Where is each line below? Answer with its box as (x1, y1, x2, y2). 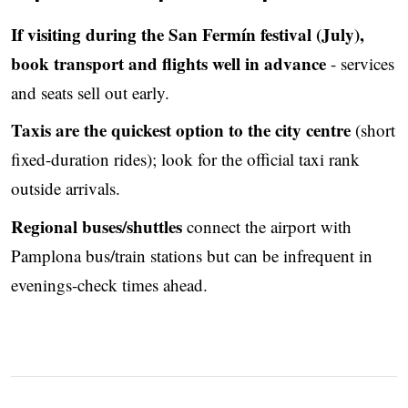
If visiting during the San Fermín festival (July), (11, 21, 364, 46)
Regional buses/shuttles (11, 213, 182, 239)
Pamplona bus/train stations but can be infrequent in (11, 243, 372, 267)
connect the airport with (182, 214, 352, 238)
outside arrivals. (11, 177, 120, 200)
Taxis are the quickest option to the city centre (11, 117, 351, 143)
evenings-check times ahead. (11, 272, 208, 296)
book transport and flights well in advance (11, 50, 326, 76)
